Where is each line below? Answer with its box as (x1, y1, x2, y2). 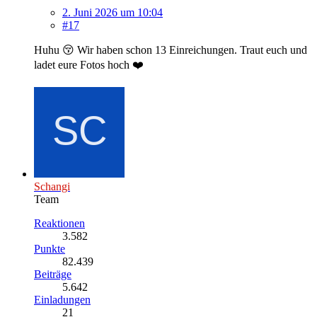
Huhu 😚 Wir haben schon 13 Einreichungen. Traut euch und (34, 44, 307, 57)
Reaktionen (34, 217, 85, 230)
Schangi (34, 180, 70, 193)
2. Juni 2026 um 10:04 (62, 6, 163, 19)
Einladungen (34, 294, 91, 306)
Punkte (34, 243, 65, 255)
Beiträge (34, 268, 71, 281)
